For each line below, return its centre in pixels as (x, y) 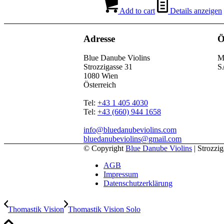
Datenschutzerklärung (138, 183)
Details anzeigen (195, 10)
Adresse (99, 38)
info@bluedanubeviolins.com (130, 130)
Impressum (121, 174)
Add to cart (136, 10)
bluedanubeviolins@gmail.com (132, 139)
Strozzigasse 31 (108, 67)
